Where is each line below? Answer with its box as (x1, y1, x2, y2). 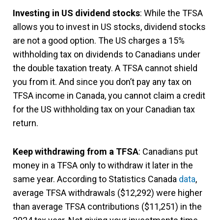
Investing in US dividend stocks (13, 8, 140, 19)
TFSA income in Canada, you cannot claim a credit (13, 90, 205, 101)
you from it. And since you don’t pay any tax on (13, 77, 192, 87)
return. (13, 118, 38, 129)
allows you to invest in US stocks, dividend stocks (13, 22, 206, 32)
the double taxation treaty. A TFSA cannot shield (13, 63, 197, 74)
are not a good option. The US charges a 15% (13, 35, 185, 46)
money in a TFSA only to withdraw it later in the (13, 160, 193, 171)
